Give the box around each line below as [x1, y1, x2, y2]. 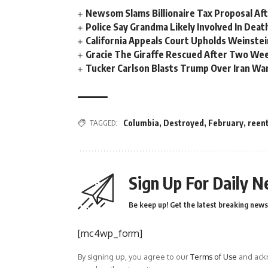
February [208, 118, 243, 129]
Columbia [123, 118, 159, 129]
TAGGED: [90, 118, 117, 128]
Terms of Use [190, 252, 237, 262]
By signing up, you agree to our [78, 252, 190, 262]
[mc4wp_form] [78, 227, 142, 240]
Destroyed [163, 118, 204, 129]
